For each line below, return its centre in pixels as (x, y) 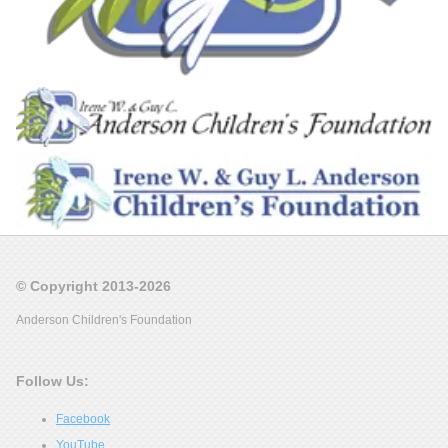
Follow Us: (52, 380)
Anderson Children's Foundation (104, 319)
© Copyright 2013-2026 (93, 285)
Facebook (83, 418)
